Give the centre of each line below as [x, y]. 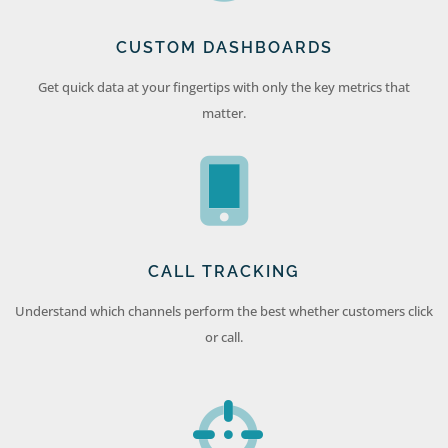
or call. [224, 337]
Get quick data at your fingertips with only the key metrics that [224, 87]
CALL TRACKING [224, 272]
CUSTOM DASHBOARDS [224, 48]
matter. [224, 113]
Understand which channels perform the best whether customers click [224, 311]
